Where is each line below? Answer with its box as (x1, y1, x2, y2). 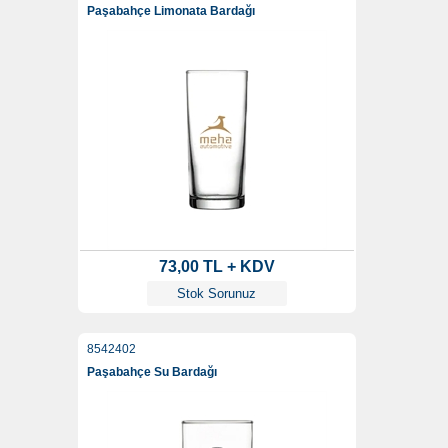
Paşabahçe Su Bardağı (86, 365, 217, 380)
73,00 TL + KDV (158, 258, 275, 276)
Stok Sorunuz (177, 286, 256, 302)
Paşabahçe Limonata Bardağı (86, 4, 255, 19)
